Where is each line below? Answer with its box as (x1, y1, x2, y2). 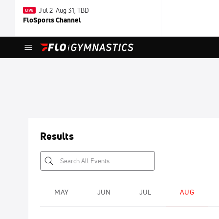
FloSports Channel (23, 16, 81, 24)
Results (40, 130, 74, 143)
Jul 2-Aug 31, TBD (39, 6, 89, 15)
